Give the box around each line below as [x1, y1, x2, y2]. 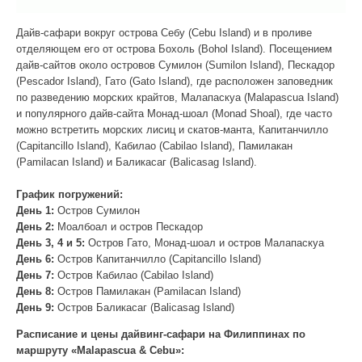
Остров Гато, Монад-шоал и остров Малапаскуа [85, 236, 324, 249]
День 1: [16, 204, 54, 217]
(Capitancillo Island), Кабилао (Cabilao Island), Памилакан [16, 139, 293, 152]
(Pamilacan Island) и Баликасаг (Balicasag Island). [16, 155, 257, 168]
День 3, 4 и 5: [16, 236, 85, 249]
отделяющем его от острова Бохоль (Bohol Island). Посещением [16, 42, 332, 55]
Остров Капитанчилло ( [54, 252, 172, 265]
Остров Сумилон [54, 204, 143, 217]
